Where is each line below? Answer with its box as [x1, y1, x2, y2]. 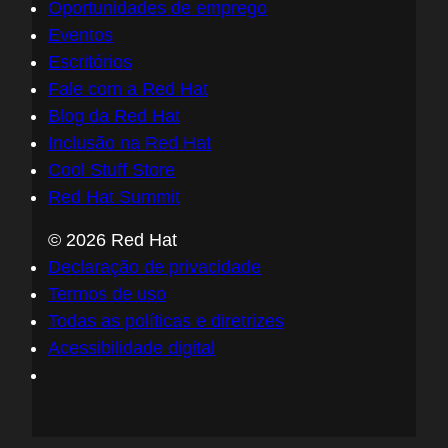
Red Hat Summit [48, 187, 180, 207]
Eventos [48, 25, 113, 45]
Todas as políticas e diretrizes [48, 311, 284, 331]
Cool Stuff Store [48, 160, 175, 180]
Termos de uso [48, 284, 166, 304]
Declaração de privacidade [48, 257, 261, 277]
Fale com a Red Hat [48, 79, 208, 99]
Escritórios [48, 52, 132, 72]
